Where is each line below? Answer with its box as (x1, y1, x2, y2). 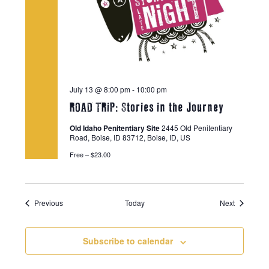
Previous (34, 198, 63, 208)
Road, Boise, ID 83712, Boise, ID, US (69, 132, 190, 143)
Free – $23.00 (69, 150, 110, 160)
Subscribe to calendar (83, 235, 173, 247)
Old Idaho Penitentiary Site (69, 122, 162, 134)
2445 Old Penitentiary (161, 122, 232, 133)
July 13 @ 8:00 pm (69, 84, 130, 95)
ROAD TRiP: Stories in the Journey (69, 100, 223, 115)
